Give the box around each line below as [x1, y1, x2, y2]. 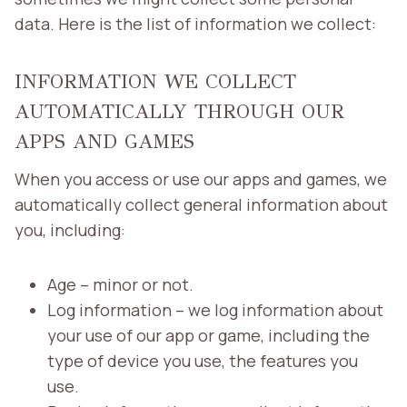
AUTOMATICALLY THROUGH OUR [15, 98, 344, 124]
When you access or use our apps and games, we [15, 167, 387, 190]
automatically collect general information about [15, 193, 388, 215]
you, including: [15, 218, 125, 241]
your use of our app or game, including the [47, 323, 370, 346]
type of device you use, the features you [47, 349, 358, 372]
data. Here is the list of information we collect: [15, 12, 376, 35]
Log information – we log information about [47, 298, 383, 321]
